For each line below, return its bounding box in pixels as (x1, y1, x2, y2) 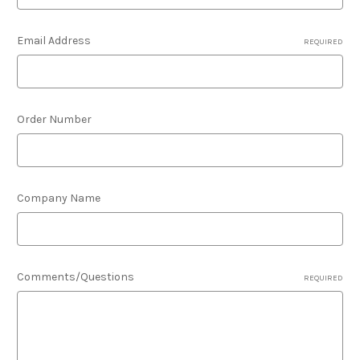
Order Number (17, 112, 92, 126)
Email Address (17, 34, 91, 47)
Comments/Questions (17, 270, 134, 284)
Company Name (17, 191, 100, 205)
